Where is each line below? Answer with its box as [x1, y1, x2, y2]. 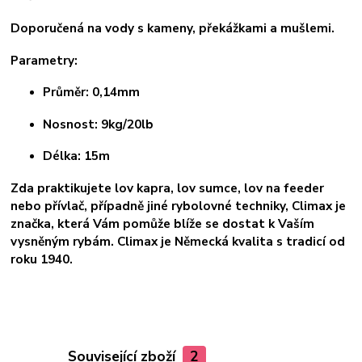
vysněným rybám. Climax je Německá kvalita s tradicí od [11, 232, 346, 250]
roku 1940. [11, 250, 74, 267]
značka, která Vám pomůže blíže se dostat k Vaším [11, 214, 315, 232]
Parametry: [11, 51, 78, 69]
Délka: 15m [43, 147, 111, 165]
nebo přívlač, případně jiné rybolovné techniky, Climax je [11, 196, 347, 214]
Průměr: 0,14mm [43, 83, 141, 101]
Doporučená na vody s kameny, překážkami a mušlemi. [11, 19, 335, 37]
